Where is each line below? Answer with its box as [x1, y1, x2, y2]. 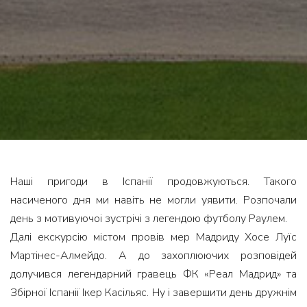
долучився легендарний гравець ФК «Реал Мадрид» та [10, 266, 297, 282]
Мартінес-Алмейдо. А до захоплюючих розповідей [10, 247, 297, 263]
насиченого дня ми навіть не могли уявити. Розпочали [10, 192, 297, 208]
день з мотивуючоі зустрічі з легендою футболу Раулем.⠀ [10, 210, 295, 226]
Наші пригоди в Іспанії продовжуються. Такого [10, 173, 297, 189]
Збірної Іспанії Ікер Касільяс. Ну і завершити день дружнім [10, 284, 297, 300]
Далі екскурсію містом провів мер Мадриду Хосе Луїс [10, 229, 297, 245]
